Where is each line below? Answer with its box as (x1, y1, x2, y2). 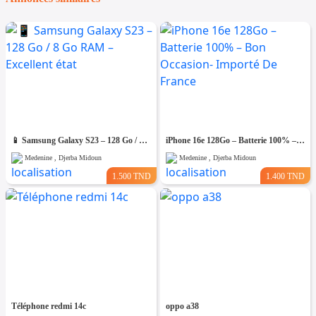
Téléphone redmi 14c (11, 300, 86, 311)
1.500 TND (111, 171, 151, 181)
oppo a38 (165, 300, 199, 311)
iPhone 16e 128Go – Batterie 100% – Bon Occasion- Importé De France (296, 135, 305, 145)
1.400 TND (266, 171, 305, 181)
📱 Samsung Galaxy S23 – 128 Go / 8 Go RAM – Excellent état (139, 135, 147, 145)
